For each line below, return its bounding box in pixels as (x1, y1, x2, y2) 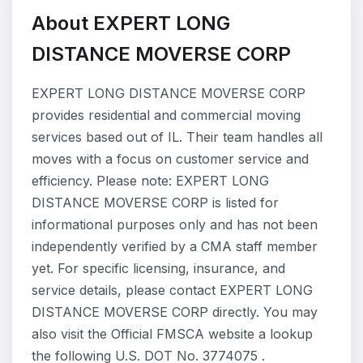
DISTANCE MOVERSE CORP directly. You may (32, 304, 318, 320)
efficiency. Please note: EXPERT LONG (32, 173, 269, 189)
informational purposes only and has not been (32, 216, 318, 233)
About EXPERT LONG (32, 11, 230, 35)
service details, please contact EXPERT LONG (32, 282, 313, 298)
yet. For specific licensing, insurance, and (32, 260, 285, 276)
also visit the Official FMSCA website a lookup (32, 326, 313, 342)
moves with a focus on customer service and (32, 151, 309, 167)
